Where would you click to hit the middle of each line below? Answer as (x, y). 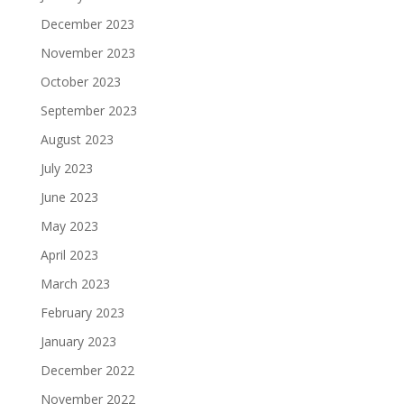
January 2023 (78, 341)
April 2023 (69, 255)
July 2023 (66, 168)
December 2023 (87, 24)
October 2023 (80, 82)
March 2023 (75, 284)
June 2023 (69, 197)
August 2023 (77, 139)
